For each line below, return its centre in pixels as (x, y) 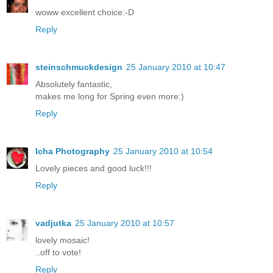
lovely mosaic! (62, 240)
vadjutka (53, 223)
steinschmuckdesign (79, 67)
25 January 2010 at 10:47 (176, 67)
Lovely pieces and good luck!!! (94, 168)
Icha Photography (73, 151)
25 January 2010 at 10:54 (163, 151)
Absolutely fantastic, (74, 84)
